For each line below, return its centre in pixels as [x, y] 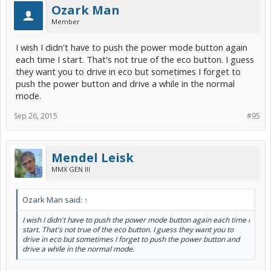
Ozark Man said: [53, 199]
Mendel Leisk [93, 157]
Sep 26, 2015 [36, 116]
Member [66, 21]
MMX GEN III [71, 169]
